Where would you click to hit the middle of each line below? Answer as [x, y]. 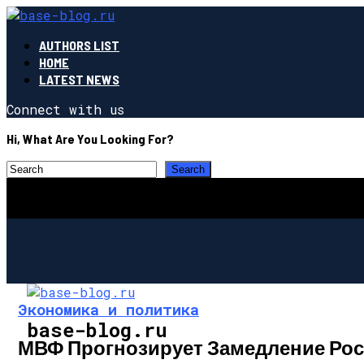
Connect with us [65, 109]
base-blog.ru [97, 329]
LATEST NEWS [79, 79]
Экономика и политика [108, 309]
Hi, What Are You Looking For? [90, 139]
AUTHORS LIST [79, 45]
